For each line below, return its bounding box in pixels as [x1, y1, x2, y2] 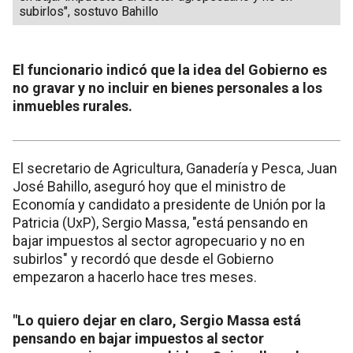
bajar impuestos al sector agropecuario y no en [13, 232, 305, 249]
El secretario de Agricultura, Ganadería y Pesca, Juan [13, 159, 337, 176]
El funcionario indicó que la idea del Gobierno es [13, 61, 327, 78]
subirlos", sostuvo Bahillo [19, 3, 158, 19]
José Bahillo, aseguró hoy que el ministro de [13, 177, 286, 195]
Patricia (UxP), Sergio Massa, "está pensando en [13, 214, 308, 231]
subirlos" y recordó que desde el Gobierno [13, 250, 273, 267]
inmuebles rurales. [13, 97, 132, 114]
